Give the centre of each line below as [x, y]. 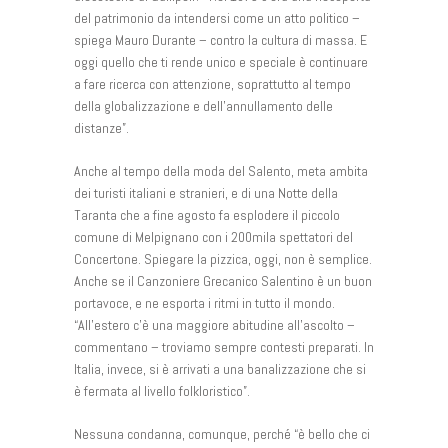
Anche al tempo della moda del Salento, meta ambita [221, 170]
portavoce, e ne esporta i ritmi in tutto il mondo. [204, 302]
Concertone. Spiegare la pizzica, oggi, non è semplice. [223, 258]
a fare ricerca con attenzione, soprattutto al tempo [212, 83]
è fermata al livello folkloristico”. [162, 390]
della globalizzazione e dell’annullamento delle [203, 105]
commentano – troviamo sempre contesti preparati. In [224, 346]
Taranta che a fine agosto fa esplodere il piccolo [207, 214]
